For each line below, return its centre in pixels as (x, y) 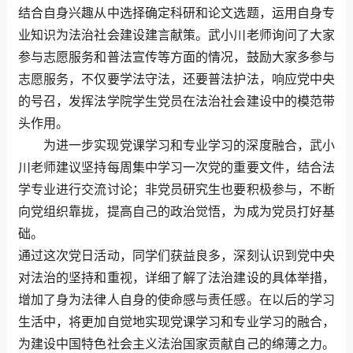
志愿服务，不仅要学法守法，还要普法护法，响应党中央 (176, 79)
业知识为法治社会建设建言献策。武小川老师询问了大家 (176, 35)
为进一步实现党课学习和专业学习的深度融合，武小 (189, 145)
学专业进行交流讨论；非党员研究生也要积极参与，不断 (176, 189)
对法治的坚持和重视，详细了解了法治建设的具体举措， (176, 277)
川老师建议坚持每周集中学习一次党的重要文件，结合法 (176, 167)
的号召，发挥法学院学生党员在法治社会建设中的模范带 (176, 101)
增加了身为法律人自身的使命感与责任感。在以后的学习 (176, 299)
